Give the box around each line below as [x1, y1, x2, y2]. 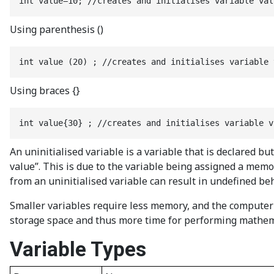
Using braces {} [10, 84, 80, 97]
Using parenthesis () [10, 23, 103, 36]
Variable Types [10, 237, 146, 261]
